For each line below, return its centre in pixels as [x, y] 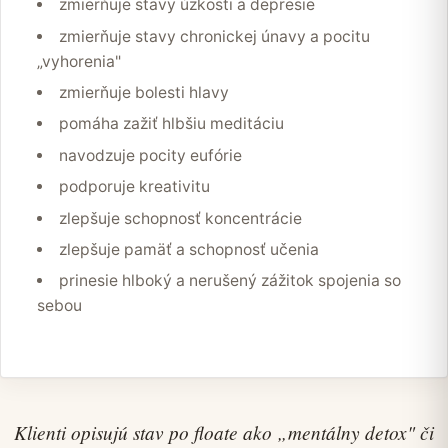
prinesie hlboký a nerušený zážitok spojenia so [229, 281]
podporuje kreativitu [134, 187]
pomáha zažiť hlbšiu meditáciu [171, 124]
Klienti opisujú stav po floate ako [145, 432]
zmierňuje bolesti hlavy [143, 93]
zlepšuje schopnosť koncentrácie [180, 218]
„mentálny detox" [346, 432]
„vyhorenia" [79, 61]
